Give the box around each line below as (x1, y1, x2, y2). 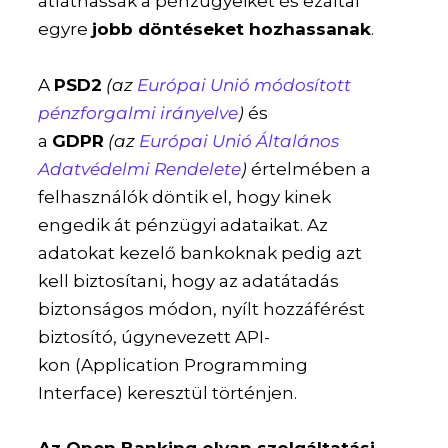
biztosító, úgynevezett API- (38, 326, 271, 347)
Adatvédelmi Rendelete (38, 158, 242, 179)
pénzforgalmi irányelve (38, 102, 239, 123)
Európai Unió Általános (135, 130, 340, 151)
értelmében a (247, 158, 372, 179)
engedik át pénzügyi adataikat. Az (38, 214, 329, 235)
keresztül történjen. (123, 382, 298, 403)
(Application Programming (75, 354, 309, 375)
